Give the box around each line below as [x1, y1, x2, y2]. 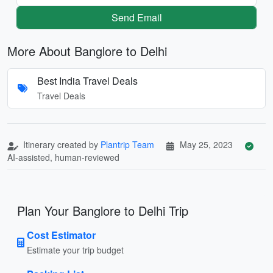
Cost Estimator [27, 227, 96, 242]
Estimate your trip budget [27, 243, 124, 256]
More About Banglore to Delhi [7, 41, 167, 60]
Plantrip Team [101, 138, 154, 151]
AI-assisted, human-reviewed [7, 151, 119, 163]
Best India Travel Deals [37, 73, 138, 88]
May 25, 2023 [180, 138, 233, 151]
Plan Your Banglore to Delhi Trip [17, 201, 188, 219]
